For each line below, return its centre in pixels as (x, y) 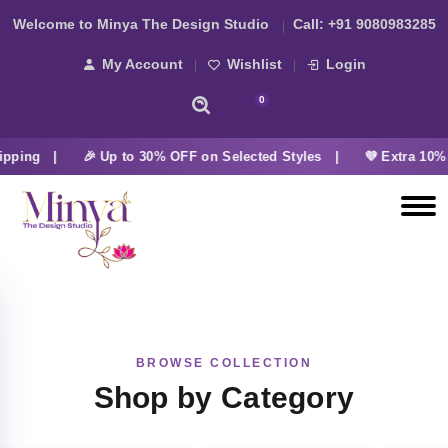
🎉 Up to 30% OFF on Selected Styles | (201, 156)
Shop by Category (224, 397)
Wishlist (254, 64)
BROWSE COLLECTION (224, 363)
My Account (142, 64)
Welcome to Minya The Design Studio (140, 24)
